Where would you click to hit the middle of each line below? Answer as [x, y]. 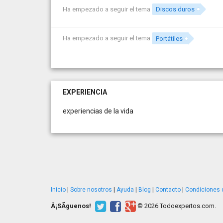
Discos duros [175, 9]
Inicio [58, 190]
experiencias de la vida [98, 111]
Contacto [168, 190]
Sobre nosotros [91, 190]
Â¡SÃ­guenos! [71, 206]
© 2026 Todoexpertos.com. [177, 206]
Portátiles [169, 38]
